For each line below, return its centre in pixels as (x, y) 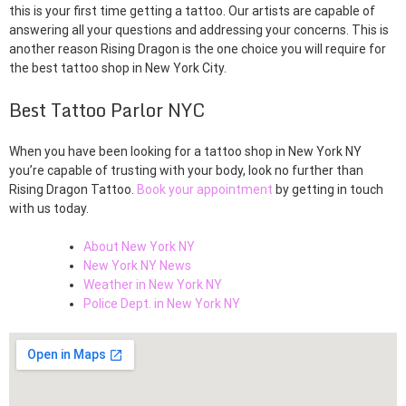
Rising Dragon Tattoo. (73, 190)
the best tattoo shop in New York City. (118, 68)
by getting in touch (328, 190)
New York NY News (137, 266)
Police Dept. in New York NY (162, 304)
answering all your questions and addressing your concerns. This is (199, 30)
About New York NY (139, 247)
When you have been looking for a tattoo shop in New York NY (185, 152)
